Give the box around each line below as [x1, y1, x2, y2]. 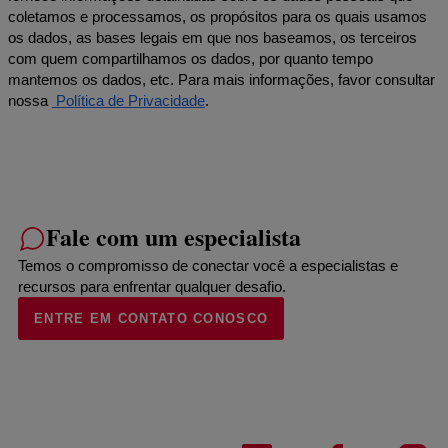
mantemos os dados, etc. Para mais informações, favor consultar [8, 70, 435, 88]
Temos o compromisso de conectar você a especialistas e [18, 256, 398, 274]
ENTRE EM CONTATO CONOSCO [34, 310, 269, 326]
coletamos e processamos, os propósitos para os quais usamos [8, 7, 427, 25]
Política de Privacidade [52, 91, 205, 109]
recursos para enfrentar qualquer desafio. [18, 277, 286, 295]
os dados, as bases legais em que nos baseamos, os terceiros [8, 28, 417, 46]
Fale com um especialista [46, 218, 301, 254]
